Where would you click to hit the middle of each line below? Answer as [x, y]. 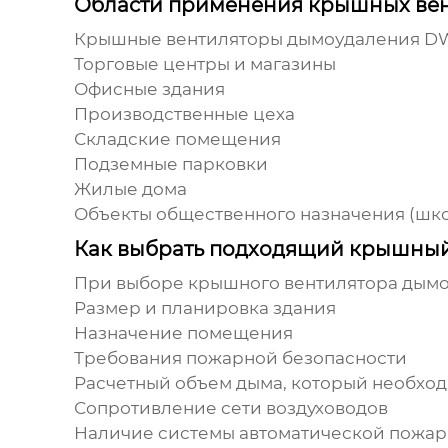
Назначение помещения [183, 333]
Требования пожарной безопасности [240, 358]
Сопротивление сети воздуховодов [230, 408]
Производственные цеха [184, 114]
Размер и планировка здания [204, 308]
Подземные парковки [170, 164]
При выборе [130, 283]
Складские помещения [177, 139]
